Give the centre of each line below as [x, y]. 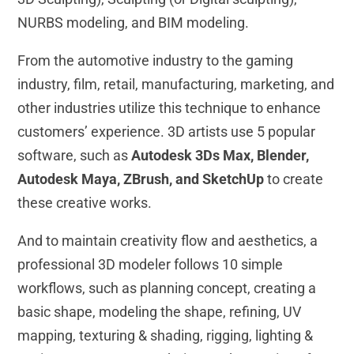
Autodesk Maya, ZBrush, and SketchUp [141, 179]
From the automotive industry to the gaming [156, 61]
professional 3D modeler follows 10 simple [151, 265]
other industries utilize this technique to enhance [169, 108]
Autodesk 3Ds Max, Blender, [220, 156]
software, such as [75, 156]
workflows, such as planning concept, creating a [167, 288]
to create [294, 179]
